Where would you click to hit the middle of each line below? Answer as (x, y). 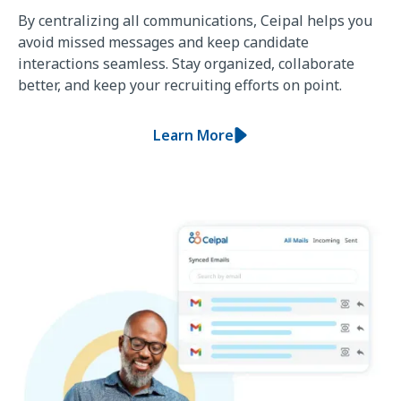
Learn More (193, 135)
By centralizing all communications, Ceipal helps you (195, 20)
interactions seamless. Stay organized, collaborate (186, 63)
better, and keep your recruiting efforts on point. (180, 85)
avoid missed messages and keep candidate (163, 42)
